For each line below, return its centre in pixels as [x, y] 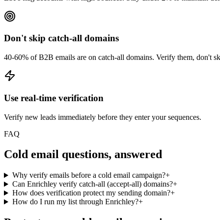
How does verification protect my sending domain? [91, 193]
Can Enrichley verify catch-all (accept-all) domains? [92, 184]
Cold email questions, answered [83, 154]
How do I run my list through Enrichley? [75, 202]
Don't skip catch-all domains [61, 38]
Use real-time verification [54, 98]
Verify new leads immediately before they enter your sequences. [103, 117]
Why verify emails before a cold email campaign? [89, 175]
